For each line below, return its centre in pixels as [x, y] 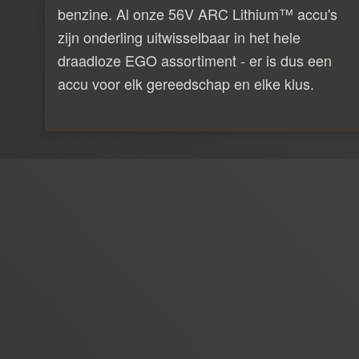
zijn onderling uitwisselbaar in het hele [179, 36]
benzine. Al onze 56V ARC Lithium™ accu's [198, 13]
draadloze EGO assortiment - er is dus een [195, 60]
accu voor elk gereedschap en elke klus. [186, 83]
